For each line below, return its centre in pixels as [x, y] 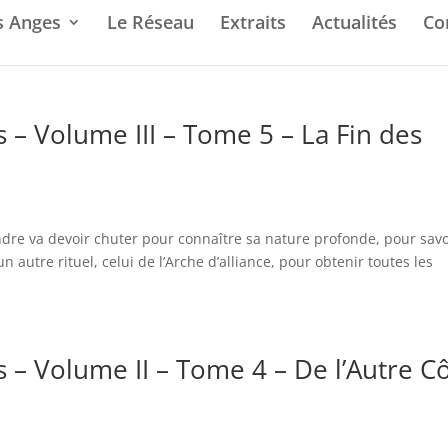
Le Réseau [150, 21]
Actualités [354, 21]
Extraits [253, 21]
